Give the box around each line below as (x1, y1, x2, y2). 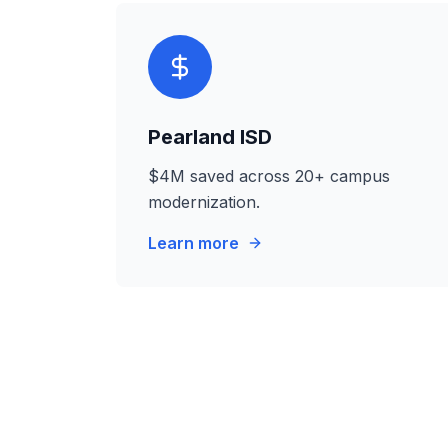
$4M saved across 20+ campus (148, 166, 390, 186)
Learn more (148, 233, 239, 253)
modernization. (148, 192, 260, 212)
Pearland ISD (148, 125, 272, 149)
